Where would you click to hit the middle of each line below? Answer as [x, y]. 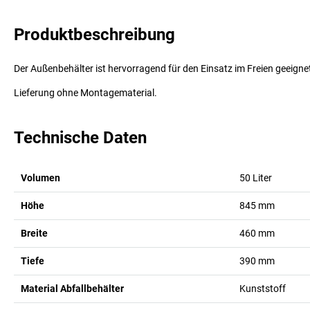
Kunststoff [262, 288]
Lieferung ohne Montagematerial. [85, 92]
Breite [34, 233]
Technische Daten [80, 137]
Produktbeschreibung [94, 34]
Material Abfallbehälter [72, 288]
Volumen [40, 177]
